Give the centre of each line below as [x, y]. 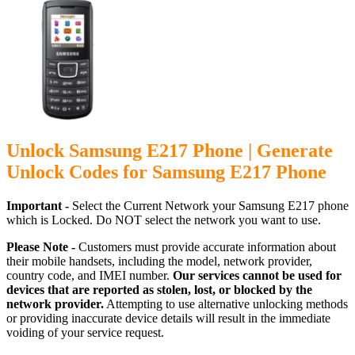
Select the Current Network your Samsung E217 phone [209, 205]
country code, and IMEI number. [90, 275]
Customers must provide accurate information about [207, 246]
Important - [38, 205]
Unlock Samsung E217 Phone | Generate [170, 150]
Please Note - [42, 246]
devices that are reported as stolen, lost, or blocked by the [159, 289]
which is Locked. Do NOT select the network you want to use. [164, 219]
